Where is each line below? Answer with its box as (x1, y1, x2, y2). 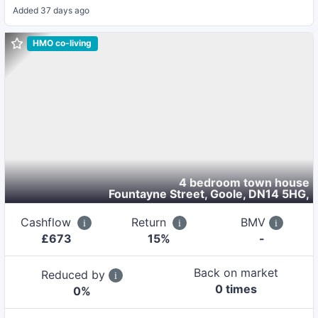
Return (131, 215, 170, 230)
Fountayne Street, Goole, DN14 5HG (109, 187, 307, 202)
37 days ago (40, 4, 89, 16)
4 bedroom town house (179, 175, 310, 190)
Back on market (194, 265, 279, 280)
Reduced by (40, 268, 109, 283)
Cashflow (21, 215, 75, 230)
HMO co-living (33, 38, 92, 49)
